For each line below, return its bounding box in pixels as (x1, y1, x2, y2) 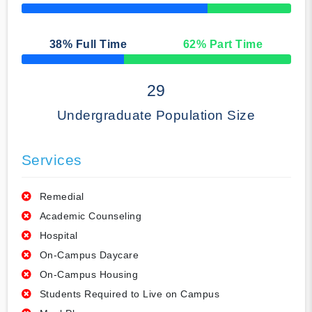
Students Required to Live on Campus (39, 288, 219, 300)
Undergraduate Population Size (56, 108, 256, 123)
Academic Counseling (39, 210, 141, 222)
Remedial (39, 191, 84, 203)
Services (21, 152, 82, 169)
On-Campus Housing (39, 269, 138, 281)
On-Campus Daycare (39, 249, 139, 261)
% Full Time (62, 38, 127, 51)
